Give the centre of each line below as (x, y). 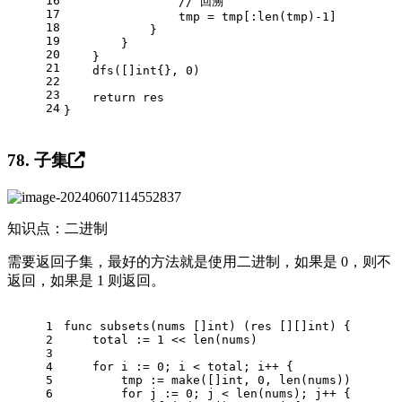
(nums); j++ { (304, 393)
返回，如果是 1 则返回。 (86, 280)
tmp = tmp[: (161, 17)
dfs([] (100, 71)
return (114, 98)
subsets (125, 326)
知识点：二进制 (57, 228)
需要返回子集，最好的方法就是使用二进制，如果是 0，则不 (199, 261)
